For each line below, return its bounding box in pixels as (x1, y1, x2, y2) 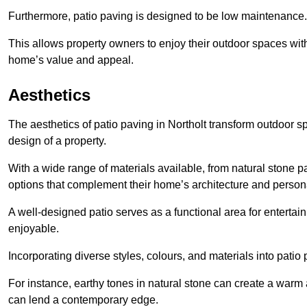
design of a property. (8, 134, 106, 147)
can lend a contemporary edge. (8, 293, 158, 306)
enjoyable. (8, 222, 59, 234)
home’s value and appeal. (8, 53, 134, 66)
